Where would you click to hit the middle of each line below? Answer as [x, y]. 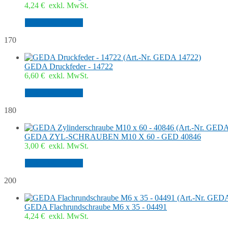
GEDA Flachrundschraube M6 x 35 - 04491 [96, 207]
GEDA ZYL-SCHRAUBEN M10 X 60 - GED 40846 [113, 137]
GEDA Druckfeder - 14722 [69, 67]
